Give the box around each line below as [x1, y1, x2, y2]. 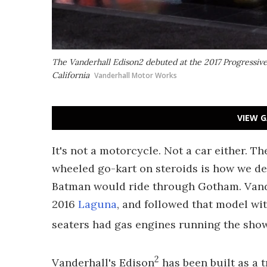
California [52, 70, 89, 80]
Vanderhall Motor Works [94, 70, 177, 80]
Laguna [78, 197, 117, 211]
